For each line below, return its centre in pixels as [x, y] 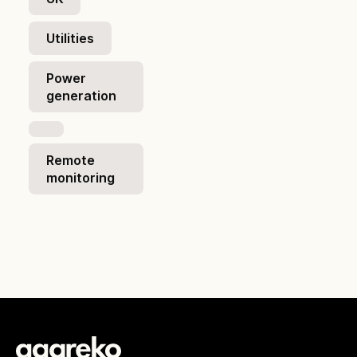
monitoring [80, 178]
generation [81, 96]
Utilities [70, 38]
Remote [71, 160]
